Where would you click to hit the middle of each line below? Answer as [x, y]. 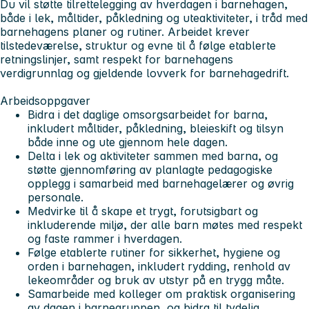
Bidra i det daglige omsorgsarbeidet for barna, [148, 115]
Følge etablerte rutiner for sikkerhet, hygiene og [154, 253]
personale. [56, 198]
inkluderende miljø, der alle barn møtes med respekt [165, 225]
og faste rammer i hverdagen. [105, 239]
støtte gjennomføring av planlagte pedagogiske [150, 170]
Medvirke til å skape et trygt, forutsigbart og [143, 211]
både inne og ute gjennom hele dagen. [128, 142]
